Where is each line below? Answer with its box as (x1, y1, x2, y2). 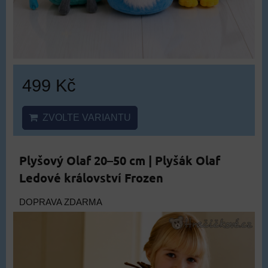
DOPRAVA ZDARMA (19, 197, 102, 207)
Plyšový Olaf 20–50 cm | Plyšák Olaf (19, 153, 220, 168)
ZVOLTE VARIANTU (38, 112, 131, 123)
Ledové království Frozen (19, 170, 163, 185)
